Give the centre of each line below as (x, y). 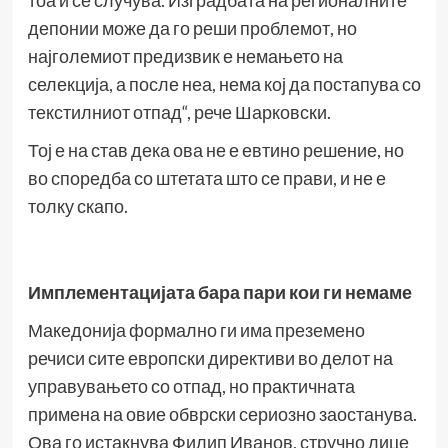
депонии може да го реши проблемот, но (192, 28)
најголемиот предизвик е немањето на (185, 56)
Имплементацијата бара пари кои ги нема (208, 292)
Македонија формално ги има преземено (196, 330)
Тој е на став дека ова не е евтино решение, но (215, 150)
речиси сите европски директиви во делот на (210, 358)
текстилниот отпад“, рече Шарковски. (179, 112)
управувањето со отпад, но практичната (191, 386)
